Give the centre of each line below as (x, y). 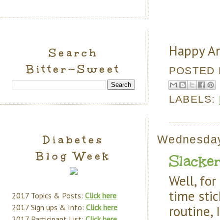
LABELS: (194, 99)
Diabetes (73, 140)
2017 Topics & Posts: (48, 195)
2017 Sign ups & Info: (49, 207)
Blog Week (73, 156)
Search (73, 53)
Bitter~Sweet (73, 69)
